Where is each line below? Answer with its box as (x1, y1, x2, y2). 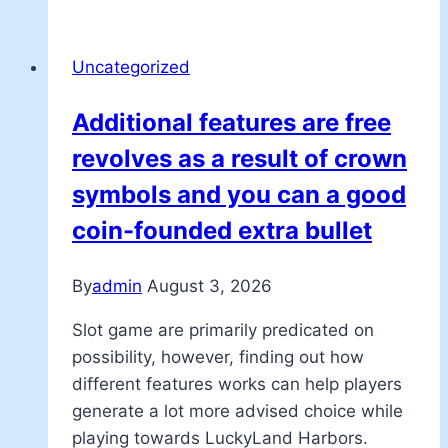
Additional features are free (72, 107, 391, 137)
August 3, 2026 (147, 275, 272, 296)
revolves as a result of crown (72, 143, 407, 173)
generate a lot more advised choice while (72, 400, 403, 421)
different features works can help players (72, 373, 402, 394)
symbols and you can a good (72, 179, 406, 209)
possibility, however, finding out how (72, 346, 364, 367)
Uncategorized (72, 56, 190, 77)
